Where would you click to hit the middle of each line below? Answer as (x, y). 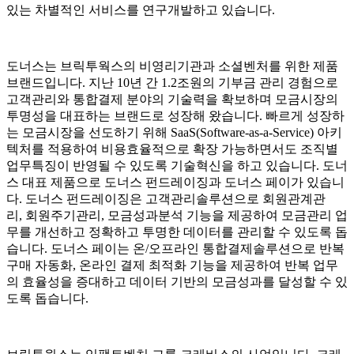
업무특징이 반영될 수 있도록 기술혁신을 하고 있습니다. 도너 (177, 166)
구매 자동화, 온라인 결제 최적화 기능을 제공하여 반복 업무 (172, 265)
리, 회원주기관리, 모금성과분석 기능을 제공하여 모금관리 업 (177, 216)
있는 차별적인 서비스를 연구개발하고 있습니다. (141, 10)
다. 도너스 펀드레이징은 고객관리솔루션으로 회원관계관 (166, 199)
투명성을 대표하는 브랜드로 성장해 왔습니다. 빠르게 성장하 (175, 116)
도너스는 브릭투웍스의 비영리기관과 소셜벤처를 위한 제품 (172, 66)
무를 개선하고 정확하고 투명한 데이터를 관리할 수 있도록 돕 (177, 232)
